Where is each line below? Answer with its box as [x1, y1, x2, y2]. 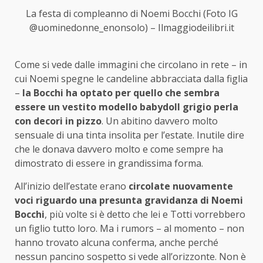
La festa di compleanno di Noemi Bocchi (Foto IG [25, 6, 238, 20]
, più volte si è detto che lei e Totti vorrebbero [45, 207, 245, 221]
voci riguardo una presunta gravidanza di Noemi [15, 193, 243, 207]
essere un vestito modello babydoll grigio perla [15, 100, 238, 113]
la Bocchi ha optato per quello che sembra [22, 86, 220, 99]
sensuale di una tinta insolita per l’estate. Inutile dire [15, 128, 244, 141]
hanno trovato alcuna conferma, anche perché [15, 235, 218, 249]
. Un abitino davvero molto [102, 114, 218, 127]
